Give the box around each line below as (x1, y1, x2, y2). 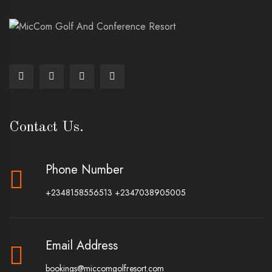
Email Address (46, 236, 118, 254)
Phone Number (46, 160, 123, 178)
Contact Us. (9, 120, 84, 135)
